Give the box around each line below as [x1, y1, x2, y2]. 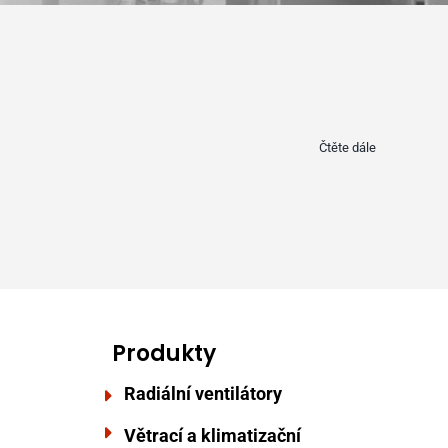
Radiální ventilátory [123, 383, 282, 404]
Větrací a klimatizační [123, 425, 301, 446]
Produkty [111, 338, 216, 369]
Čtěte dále [319, 140, 376, 155]
